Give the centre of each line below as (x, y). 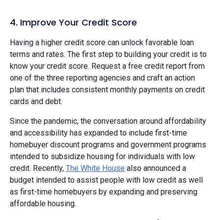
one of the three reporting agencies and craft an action (102, 78)
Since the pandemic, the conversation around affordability (108, 121)
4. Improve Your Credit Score (73, 22)
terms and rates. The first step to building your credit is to (108, 54)
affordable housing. (43, 203)
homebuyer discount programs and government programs (108, 144)
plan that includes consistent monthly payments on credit (107, 89)
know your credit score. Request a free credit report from (107, 66)
